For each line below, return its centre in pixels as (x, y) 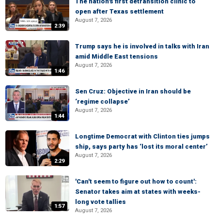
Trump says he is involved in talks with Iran (142, 46)
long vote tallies (101, 202)
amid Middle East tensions (116, 56)
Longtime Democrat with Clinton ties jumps (142, 136)
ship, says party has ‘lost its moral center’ (141, 147)
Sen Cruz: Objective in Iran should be (133, 91)
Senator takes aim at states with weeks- (138, 192)
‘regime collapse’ (102, 101)
